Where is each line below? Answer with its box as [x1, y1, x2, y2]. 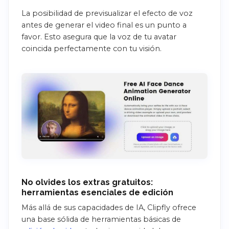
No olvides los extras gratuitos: [21, 177, 153, 187]
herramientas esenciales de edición [21, 187, 173, 197]
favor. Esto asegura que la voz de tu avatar [21, 32, 176, 41]
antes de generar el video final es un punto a [21, 20, 187, 30]
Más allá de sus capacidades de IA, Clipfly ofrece [21, 202, 196, 212]
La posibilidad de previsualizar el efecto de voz [21, 8, 193, 18]
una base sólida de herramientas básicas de [21, 214, 181, 224]
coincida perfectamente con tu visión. [21, 43, 162, 53]
